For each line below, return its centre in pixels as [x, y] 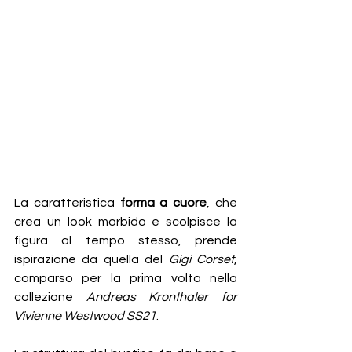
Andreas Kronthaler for [162, 297]
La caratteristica [67, 202]
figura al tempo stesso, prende [126, 240]
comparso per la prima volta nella [126, 278]
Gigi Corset [202, 259]
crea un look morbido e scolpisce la [126, 221]
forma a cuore [163, 202]
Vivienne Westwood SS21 [85, 315]
